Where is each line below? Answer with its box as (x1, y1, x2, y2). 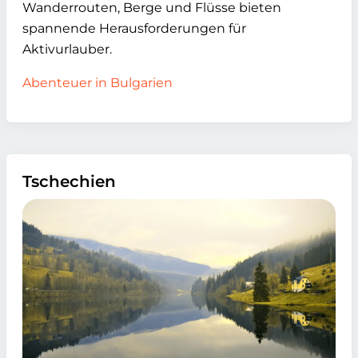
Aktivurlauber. (22, 41, 112, 57)
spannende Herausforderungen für (22, 20, 246, 36)
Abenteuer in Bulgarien (22, 74, 173, 90)
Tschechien (22, 171, 116, 191)
